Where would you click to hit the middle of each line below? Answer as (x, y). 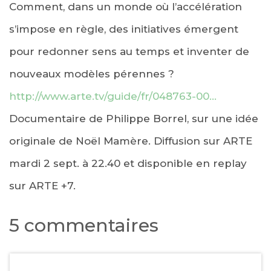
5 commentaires (84, 225)
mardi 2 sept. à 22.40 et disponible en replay (128, 163)
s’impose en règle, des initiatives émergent (124, 29)
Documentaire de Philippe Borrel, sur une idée (134, 118)
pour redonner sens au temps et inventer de (129, 51)
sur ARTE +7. (42, 185)
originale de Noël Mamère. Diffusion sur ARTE (131, 141)
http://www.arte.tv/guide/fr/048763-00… (113, 96)
